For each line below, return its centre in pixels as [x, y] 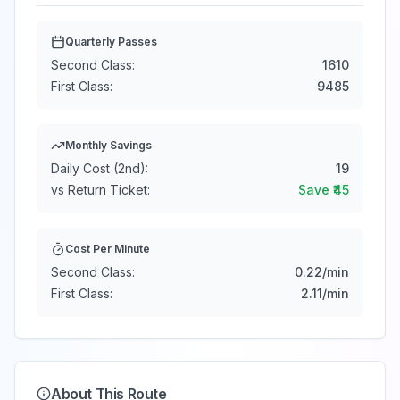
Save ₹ [316, 190]
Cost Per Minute [108, 249]
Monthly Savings [108, 145]
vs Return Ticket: [100, 190]
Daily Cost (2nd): [100, 168]
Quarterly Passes [111, 42]
